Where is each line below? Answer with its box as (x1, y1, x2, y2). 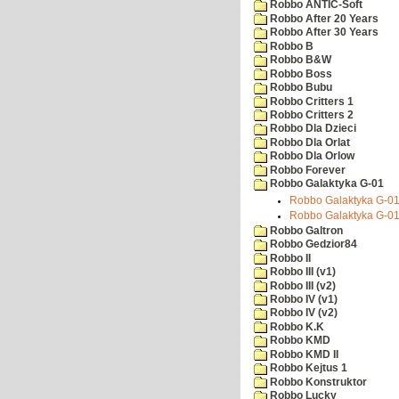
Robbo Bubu (267, 82, 332, 94)
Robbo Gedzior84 (267, 239, 357, 250)
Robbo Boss (267, 68, 332, 79)
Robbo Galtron (267, 224, 343, 236)
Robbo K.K (267, 321, 324, 332)
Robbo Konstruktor (267, 376, 367, 387)
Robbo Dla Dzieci (267, 123, 356, 134)
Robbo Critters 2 (267, 110, 354, 121)
